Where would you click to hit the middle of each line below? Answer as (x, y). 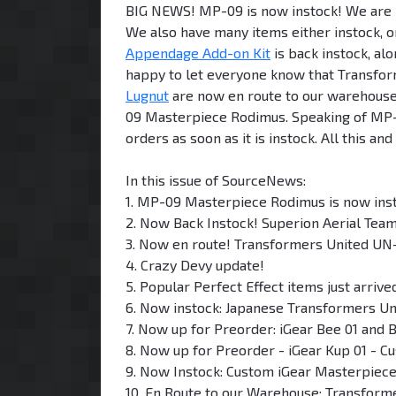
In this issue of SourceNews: (216, 179)
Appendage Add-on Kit (198, 52)
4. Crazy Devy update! (195, 264)
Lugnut (147, 95)
